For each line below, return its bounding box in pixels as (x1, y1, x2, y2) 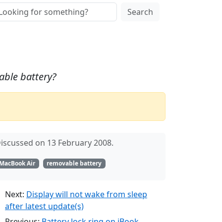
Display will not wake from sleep (26, 189, 147, 200)
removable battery (47, 159, 102, 167)
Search (127, 6, 153, 17)
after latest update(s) (5, 201, 84, 212)
